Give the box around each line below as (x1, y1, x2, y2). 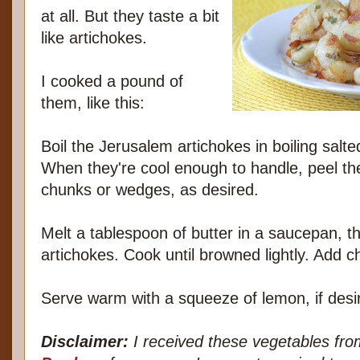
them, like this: (41, 94, 145, 112)
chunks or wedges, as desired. (41, 181, 259, 199)
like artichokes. (41, 29, 147, 47)
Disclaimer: (41, 333, 129, 351)
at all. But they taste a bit (41, 7, 219, 26)
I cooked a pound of (41, 72, 183, 91)
